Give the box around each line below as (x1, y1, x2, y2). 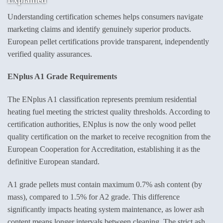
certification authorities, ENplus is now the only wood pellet (7, 120, 196, 129)
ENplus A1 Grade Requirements (7, 72, 117, 81)
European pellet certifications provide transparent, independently (7, 37, 209, 46)
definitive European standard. (7, 157, 100, 166)
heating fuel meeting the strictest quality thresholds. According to (7, 108, 210, 116)
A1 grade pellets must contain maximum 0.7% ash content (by (7, 180, 202, 189)
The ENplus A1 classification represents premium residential (7, 95, 197, 104)
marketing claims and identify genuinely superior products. (7, 24, 191, 33)
